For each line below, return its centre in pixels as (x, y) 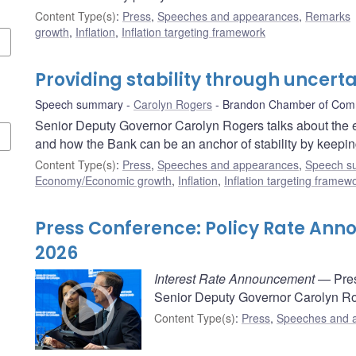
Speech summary (79, 104)
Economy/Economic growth (103, 181)
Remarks (328, 16)
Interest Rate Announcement (234, 279)
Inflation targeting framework (193, 32)
